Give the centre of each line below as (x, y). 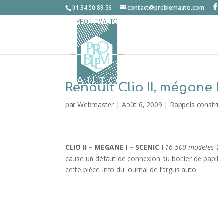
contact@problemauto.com (166, 8)
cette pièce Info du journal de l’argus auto (131, 170)
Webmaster (96, 104)
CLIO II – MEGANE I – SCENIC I (114, 147)
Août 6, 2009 (142, 104)
